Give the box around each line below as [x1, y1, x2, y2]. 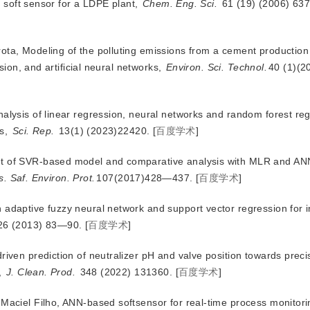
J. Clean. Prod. [6, 266, 76, 277]
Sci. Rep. [12, 125, 55, 136]
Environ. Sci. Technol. [165, 62, 268, 73]
